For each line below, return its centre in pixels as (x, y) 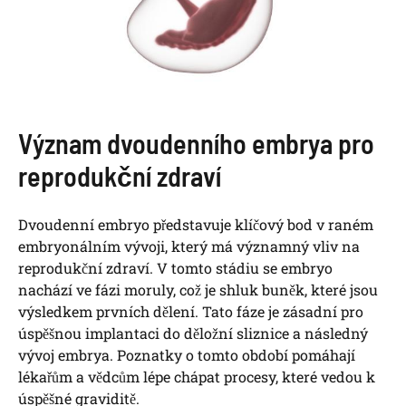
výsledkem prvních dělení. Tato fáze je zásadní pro (191, 312)
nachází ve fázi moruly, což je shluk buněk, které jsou (198, 290)
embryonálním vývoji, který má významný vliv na (189, 246)
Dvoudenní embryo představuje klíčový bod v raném (196, 225)
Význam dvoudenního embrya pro (196, 144)
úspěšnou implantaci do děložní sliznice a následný (193, 333)
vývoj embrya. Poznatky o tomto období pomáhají (187, 355)
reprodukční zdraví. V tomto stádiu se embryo (175, 268)
